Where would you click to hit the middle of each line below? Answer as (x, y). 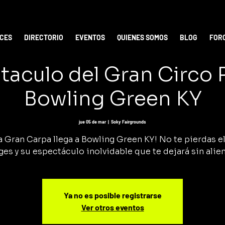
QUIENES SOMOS (143, 37)
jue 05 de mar (92, 122)
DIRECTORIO (44, 37)
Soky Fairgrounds (129, 122)
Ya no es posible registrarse (113, 195)
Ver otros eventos (113, 207)
